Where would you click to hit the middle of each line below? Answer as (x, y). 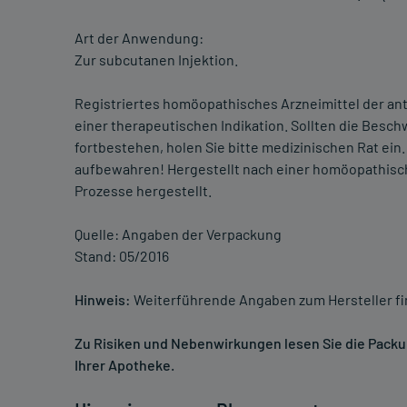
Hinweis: (103, 300)
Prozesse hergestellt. (143, 191)
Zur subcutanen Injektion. (156, 60)
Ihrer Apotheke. (124, 365)
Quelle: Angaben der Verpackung (178, 234)
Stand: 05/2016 (122, 256)
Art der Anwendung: (139, 38)
